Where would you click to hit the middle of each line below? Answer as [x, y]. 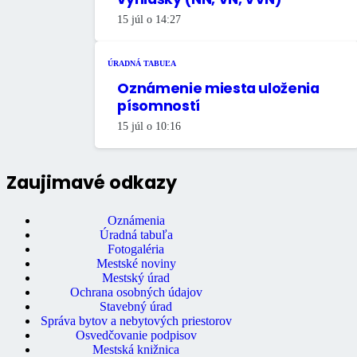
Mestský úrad [136, 278]
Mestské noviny [136, 264]
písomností [159, 106]
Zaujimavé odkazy [92, 183]
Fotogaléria [136, 249]
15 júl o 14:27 [149, 19]
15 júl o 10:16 [149, 126]
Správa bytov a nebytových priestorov [136, 321]
